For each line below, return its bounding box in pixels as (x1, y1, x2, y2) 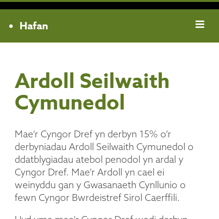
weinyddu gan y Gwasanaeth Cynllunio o (15, 179, 186, 191)
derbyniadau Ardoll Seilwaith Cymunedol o (15, 141, 194, 153)
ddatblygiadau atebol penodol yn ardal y (15, 153, 183, 166)
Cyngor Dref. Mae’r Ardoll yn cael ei (15, 166, 164, 178)
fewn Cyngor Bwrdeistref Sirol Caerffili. (15, 192, 180, 204)
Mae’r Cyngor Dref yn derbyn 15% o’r (15, 128, 171, 140)
